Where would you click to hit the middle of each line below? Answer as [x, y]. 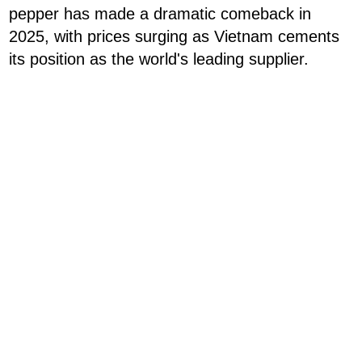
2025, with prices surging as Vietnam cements [174, 37]
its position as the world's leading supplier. [159, 59]
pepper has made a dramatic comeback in [160, 14]
